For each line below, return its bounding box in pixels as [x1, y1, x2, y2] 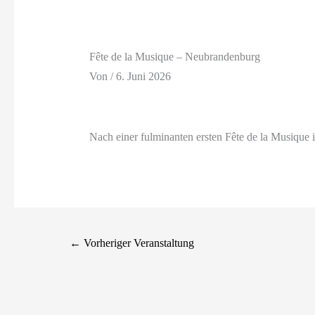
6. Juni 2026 [115, 70, 171, 82]
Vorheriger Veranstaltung [81, 236, 195, 249]
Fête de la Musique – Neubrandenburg [89, 51, 260, 63]
